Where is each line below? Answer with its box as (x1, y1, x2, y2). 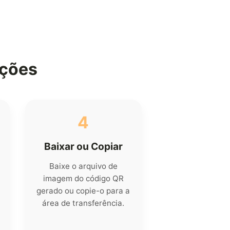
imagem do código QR (43, 174, 124, 184)
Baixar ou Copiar (44, 140, 123, 153)
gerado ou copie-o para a (36, 186, 130, 196)
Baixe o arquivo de (49, 161, 118, 171)
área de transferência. (42, 198, 125, 208)
